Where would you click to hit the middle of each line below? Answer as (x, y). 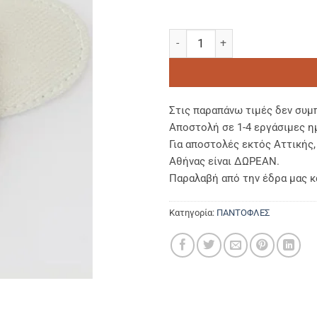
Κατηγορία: (193, 213)
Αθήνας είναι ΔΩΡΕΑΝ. (224, 162)
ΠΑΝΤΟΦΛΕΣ (243, 213)
